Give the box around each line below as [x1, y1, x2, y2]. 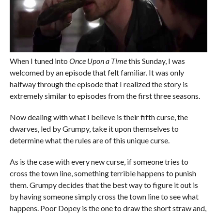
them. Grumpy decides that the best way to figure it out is [9, 180, 198, 189]
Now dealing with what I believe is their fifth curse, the [9, 112, 188, 122]
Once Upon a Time [69, 56, 127, 65]
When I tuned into [9, 56, 69, 65]
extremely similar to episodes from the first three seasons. [9, 91, 200, 100]
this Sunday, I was [126, 56, 185, 65]
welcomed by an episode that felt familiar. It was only [9, 67, 184, 77]
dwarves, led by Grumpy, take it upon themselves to [9, 124, 179, 133]
